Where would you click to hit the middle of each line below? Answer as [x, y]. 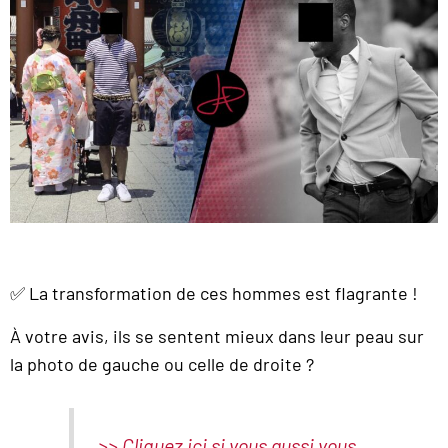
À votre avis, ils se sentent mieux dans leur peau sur [217, 335]
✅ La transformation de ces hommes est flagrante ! [214, 293]
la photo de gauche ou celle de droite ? [162, 363]
